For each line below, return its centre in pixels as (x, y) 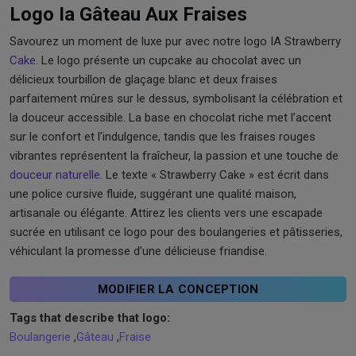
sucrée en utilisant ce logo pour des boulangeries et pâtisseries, (176, 232)
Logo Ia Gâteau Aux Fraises (128, 14)
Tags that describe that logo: (90, 317)
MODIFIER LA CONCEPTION (178, 289)
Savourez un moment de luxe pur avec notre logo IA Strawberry (175, 41)
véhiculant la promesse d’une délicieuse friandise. (138, 251)
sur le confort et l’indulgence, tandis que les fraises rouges (163, 136)
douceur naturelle (55, 174)
